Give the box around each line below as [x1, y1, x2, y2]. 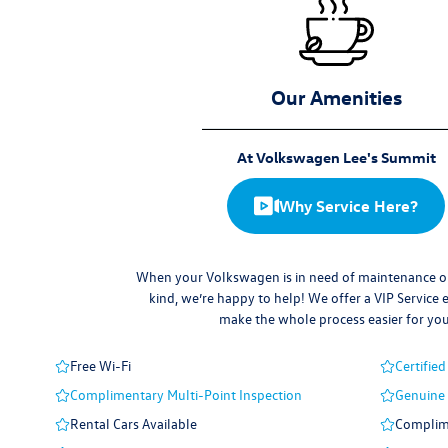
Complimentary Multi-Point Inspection [70, 385, 303, 405]
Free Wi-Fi [70, 356, 132, 376]
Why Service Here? [279, 196, 418, 217]
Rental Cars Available [70, 414, 198, 434]
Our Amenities [270, 84, 402, 110]
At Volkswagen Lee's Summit [236, 148, 436, 168]
